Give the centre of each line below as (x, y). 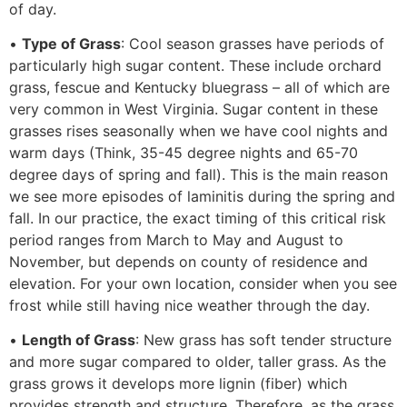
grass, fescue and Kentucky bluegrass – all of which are (199, 88)
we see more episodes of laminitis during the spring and (202, 197)
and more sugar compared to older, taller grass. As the (198, 362)
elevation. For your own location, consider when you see (203, 284)
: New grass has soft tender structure (263, 340)
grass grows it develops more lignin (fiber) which (178, 384)
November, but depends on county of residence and (189, 262)
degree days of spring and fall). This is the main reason (199, 175)
